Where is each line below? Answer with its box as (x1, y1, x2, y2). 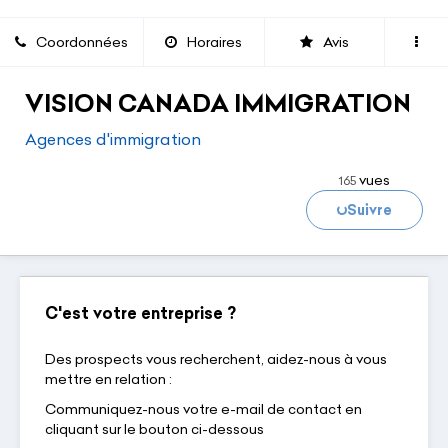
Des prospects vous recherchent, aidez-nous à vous (45, 349, 387, 368)
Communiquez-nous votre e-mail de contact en (45, 399, 362, 418)
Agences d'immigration (25, 128, 201, 149)
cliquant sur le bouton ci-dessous (45, 419, 264, 438)
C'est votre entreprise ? (45, 302, 236, 323)
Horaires (187, 33, 243, 51)
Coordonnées (36, 33, 128, 51)
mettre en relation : (45, 369, 172, 388)
